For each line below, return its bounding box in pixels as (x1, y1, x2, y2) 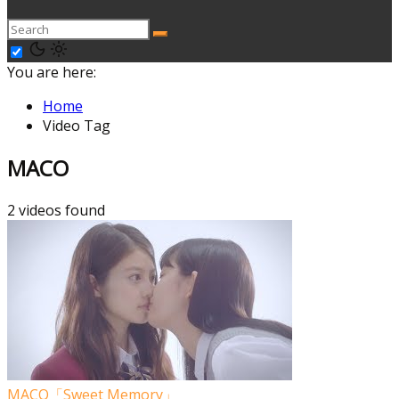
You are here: (7, 62, 96, 82)
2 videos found (7, 199, 105, 220)
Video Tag (43, 116, 110, 135)
